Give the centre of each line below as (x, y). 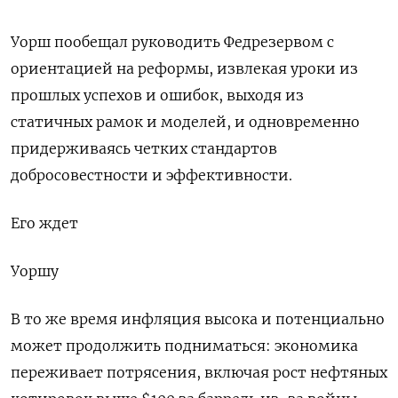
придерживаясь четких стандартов (144, 149)
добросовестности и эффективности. (151, 175)
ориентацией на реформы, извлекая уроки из (184, 69)
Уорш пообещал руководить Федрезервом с (172, 42)
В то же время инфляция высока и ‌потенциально (198, 319)
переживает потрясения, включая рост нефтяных (199, 373)
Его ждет (44, 223)
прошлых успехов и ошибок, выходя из (157, 96)
